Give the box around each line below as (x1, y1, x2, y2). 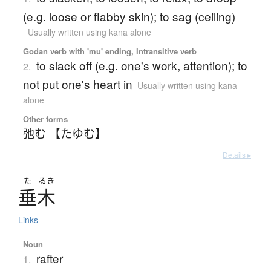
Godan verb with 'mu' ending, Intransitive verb (22, 45, 197, 57)
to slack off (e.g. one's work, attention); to (36, 57, 247, 74)
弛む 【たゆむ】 (22, 125, 106, 142)
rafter (36, 250, 63, 267)
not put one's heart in (22, 76, 132, 93)
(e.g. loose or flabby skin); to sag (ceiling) (22, 8, 235, 25)
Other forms (22, 113, 68, 125)
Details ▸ (223, 149, 251, 160)
